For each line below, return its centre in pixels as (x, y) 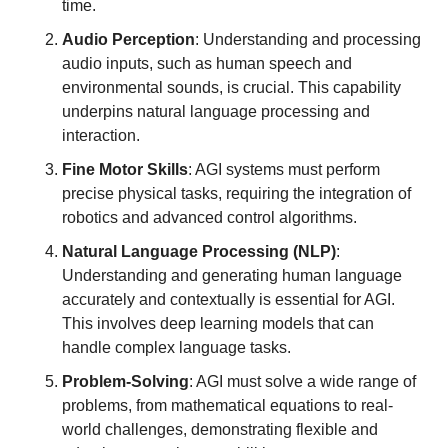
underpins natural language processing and (216, 111)
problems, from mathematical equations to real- (227, 405)
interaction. (101, 135)
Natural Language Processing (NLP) (199, 251)
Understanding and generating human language (232, 275)
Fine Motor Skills (125, 169)
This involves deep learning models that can (218, 323)
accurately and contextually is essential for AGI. (228, 299)
